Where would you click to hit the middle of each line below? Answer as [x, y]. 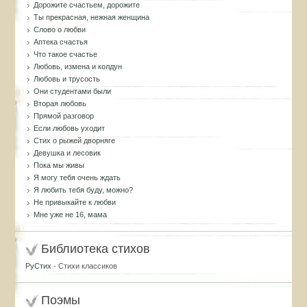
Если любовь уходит [70, 128]
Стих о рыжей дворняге [75, 140]
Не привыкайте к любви [75, 202]
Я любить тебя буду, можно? [84, 190]
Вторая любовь [60, 103]
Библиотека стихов [96, 249]
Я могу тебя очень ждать [77, 177]
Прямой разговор [64, 116]
